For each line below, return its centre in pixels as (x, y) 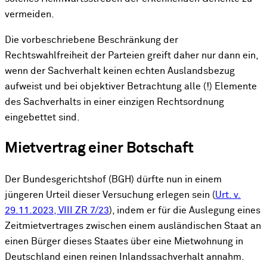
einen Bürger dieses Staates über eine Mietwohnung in (124, 242)
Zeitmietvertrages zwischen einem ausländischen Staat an (133, 226)
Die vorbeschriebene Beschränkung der (91, 40)
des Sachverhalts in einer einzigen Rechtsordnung (114, 102)
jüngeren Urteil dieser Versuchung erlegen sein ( (110, 195)
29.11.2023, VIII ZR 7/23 (57, 211)
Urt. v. (228, 195)
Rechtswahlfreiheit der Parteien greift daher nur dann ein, (131, 55)
